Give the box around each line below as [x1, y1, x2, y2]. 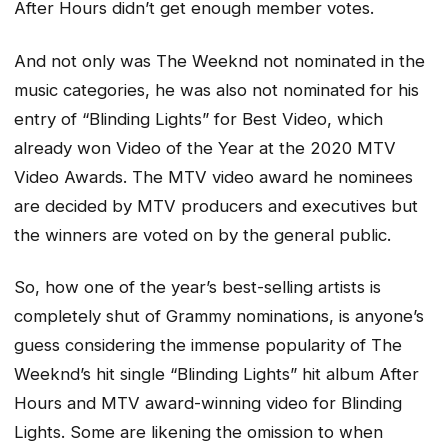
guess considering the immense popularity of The [14, 335, 402, 356]
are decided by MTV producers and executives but [14, 195, 418, 216]
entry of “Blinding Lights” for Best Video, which [14, 108, 383, 129]
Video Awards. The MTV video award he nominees [14, 166, 413, 187]
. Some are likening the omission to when [61, 422, 383, 443]
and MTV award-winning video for [67, 393, 341, 414]
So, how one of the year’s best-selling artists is [14, 277, 381, 298]
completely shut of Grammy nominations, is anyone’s [14, 306, 424, 327]
